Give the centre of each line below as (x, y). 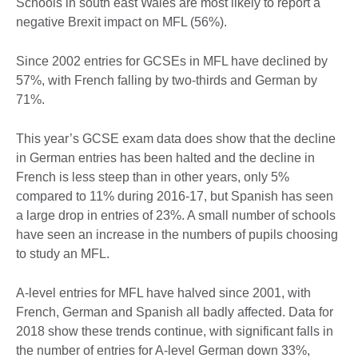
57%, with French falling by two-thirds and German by (167, 81)
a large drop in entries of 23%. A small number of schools (176, 216)
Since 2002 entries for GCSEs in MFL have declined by (172, 62)
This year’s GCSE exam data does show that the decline (176, 139)
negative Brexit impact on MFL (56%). (121, 22)
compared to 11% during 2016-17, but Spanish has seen (175, 197)
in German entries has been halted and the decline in (165, 158)
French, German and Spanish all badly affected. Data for (175, 312)
